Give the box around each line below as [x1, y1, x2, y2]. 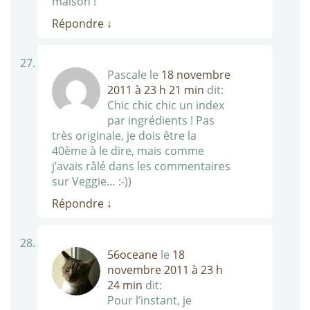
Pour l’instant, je [107, 293, 192, 309]
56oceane [107, 247, 158, 263]
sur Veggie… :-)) [52, 174, 131, 190]
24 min [107, 277, 143, 293]
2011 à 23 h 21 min [107, 82, 204, 98]
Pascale [107, 67, 147, 83]
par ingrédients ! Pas [107, 113, 215, 129]
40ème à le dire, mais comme [52, 143, 204, 159]
